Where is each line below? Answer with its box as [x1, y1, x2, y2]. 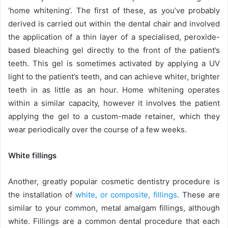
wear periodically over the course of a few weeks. [8, 125, 189, 135]
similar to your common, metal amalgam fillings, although [8, 203, 220, 213]
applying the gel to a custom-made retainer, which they [8, 111, 220, 122]
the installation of [8, 190, 72, 200]
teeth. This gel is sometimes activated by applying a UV [8, 59, 220, 69]
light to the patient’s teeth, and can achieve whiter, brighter [8, 72, 220, 82]
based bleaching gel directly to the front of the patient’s [8, 45, 220, 55]
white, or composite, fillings [72, 190, 178, 200]
